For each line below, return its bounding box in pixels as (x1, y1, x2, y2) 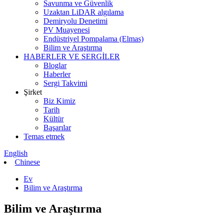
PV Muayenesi (43, 26, 90, 34)
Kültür (43, 114, 64, 123)
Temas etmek (24, 132, 65, 141)
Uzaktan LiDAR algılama (43, 8, 124, 16)
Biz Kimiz (43, 97, 75, 105)
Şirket (24, 88, 42, 96)
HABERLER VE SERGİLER (24, 52, 120, 61)
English (4, 149, 28, 157)
